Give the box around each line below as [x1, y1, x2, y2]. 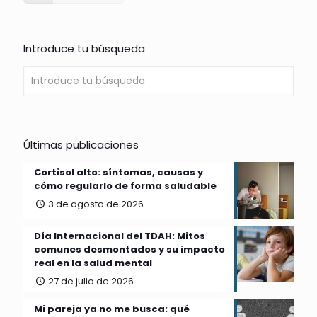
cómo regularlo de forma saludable [34, 179, 217, 193]
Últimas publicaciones [23, 137, 139, 153]
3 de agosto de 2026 [48, 197, 144, 212]
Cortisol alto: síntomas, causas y [34, 166, 203, 180]
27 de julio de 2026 [48, 275, 134, 289]
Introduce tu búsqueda [23, 41, 145, 57]
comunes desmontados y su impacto [34, 243, 225, 257]
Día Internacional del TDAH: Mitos [34, 229, 205, 243]
